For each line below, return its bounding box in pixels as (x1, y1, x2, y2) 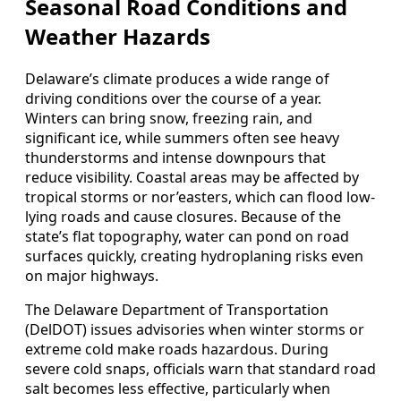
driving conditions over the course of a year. (25, 88, 321, 108)
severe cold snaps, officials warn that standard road (25, 358, 376, 379)
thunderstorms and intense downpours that (25, 147, 326, 167)
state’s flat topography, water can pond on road (25, 226, 349, 246)
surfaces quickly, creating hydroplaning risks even (25, 245, 363, 266)
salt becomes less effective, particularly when (25, 378, 330, 398)
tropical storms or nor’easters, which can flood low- (25, 186, 375, 207)
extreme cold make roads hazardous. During (25, 338, 328, 359)
